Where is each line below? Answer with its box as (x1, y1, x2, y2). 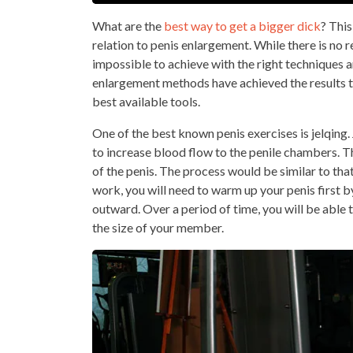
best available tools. (92, 94, 200, 109)
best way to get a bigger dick (164, 18, 321, 33)
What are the (92, 18, 164, 33)
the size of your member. (92, 220, 224, 235)
